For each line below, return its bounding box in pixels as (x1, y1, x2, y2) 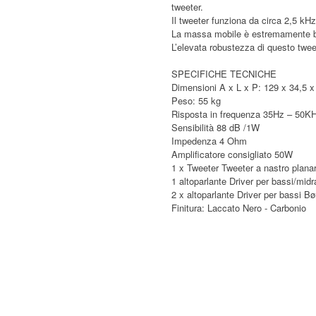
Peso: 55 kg (171, 94, 221, 108)
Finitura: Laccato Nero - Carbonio (171, 201, 307, 215)
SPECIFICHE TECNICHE (171, 67, 277, 81)
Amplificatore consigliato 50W (171, 147, 293, 162)
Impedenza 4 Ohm (171, 134, 248, 148)
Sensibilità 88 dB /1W (171, 121, 260, 135)
